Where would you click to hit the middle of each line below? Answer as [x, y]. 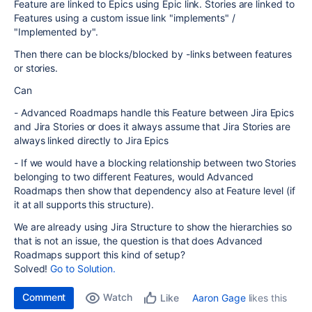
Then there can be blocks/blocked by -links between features [153, 54]
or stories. [37, 68]
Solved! [32, 268]
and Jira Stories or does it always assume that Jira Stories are [152, 126]
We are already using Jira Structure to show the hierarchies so [153, 227]
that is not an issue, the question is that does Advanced [139, 241]
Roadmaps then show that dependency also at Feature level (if [155, 190]
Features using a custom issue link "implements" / [125, 18]
